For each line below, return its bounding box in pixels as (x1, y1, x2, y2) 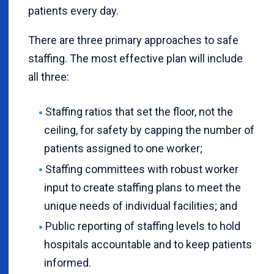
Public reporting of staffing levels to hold (45, 220, 240, 233)
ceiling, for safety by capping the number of (44, 123, 254, 136)
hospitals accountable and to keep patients (44, 238, 252, 251)
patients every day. (28, 4, 119, 17)
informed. (44, 256, 91, 270)
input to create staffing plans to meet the (44, 180, 241, 194)
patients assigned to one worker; (44, 141, 202, 155)
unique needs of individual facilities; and (44, 199, 237, 212)
